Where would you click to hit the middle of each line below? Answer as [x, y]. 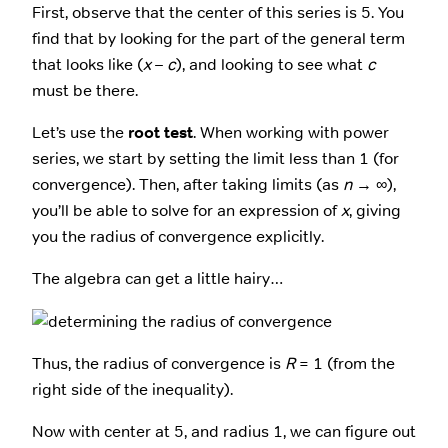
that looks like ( [87, 64]
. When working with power [291, 132]
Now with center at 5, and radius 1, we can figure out [224, 432]
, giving [375, 210]
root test [160, 132]
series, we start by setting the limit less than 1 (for [215, 158]
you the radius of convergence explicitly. [178, 236]
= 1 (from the [345, 363]
